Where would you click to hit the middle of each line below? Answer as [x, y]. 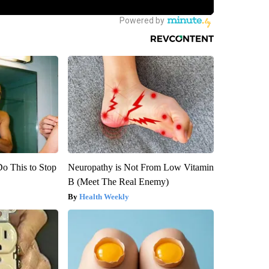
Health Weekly [104, 196]
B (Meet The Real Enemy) [118, 181]
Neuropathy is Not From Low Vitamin [141, 167]
